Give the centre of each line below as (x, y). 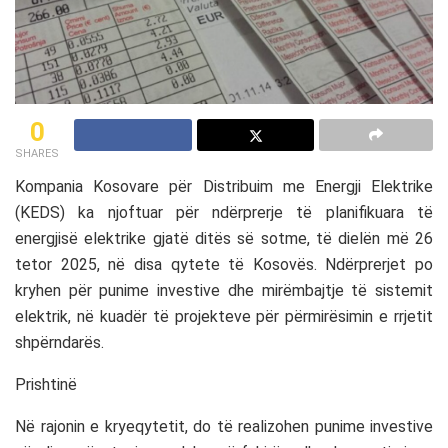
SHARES (37, 153)
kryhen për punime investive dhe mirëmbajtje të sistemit (224, 290)
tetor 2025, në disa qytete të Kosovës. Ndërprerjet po (224, 264)
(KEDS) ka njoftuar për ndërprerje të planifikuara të (224, 212)
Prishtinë (46, 384)
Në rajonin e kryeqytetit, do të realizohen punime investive (224, 426)
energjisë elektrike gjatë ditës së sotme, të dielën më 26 (224, 238)
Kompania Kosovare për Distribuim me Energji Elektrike (224, 186)
